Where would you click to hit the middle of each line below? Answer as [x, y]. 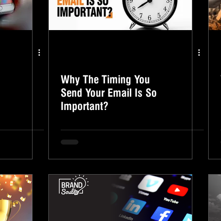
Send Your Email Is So [109, 93]
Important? [85, 106]
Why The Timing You [105, 79]
